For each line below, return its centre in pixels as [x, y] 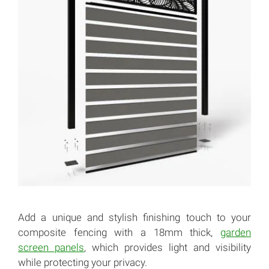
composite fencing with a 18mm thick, [119, 232]
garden [236, 232]
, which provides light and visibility [168, 247]
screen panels [51, 247]
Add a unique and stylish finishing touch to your [134, 217]
